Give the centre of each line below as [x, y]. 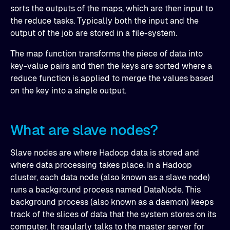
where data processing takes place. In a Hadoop [101, 165]
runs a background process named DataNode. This [106, 190]
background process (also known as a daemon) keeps [112, 202]
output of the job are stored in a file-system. [94, 33]
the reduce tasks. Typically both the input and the [104, 21]
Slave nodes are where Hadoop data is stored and [105, 153]
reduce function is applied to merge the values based [112, 78]
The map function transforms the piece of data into [107, 54]
